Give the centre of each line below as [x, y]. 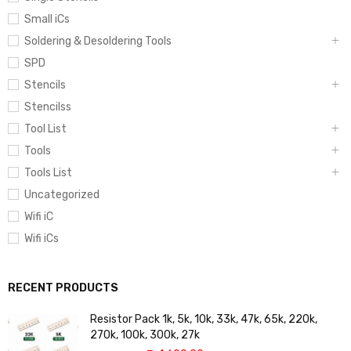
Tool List [45, 128]
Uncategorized [62, 194]
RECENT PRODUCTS [63, 288]
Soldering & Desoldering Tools [98, 41]
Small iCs [47, 19]
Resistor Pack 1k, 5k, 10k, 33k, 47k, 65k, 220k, [204, 319]
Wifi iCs [42, 238]
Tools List [48, 172]
